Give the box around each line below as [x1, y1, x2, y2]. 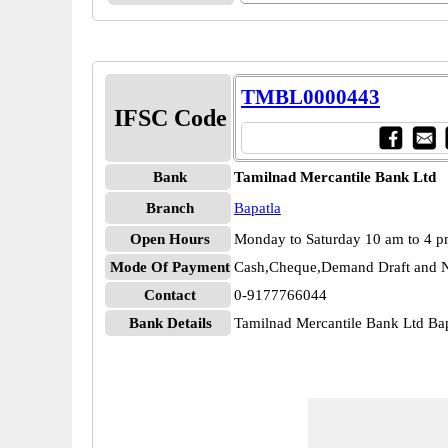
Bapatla [234, 200, 281, 216]
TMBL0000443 [241, 85, 380, 109]
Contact [144, 287, 196, 303]
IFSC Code [113, 105, 227, 131]
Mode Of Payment [110, 259, 230, 275]
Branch [146, 200, 194, 216]
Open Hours [130, 231, 210, 247]
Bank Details [128, 315, 212, 331]
